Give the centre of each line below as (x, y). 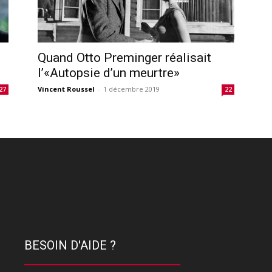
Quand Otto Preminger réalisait (124, 57)
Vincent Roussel (66, 89)
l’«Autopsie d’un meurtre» (109, 73)
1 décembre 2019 (131, 89)
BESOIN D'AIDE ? (70, 245)
